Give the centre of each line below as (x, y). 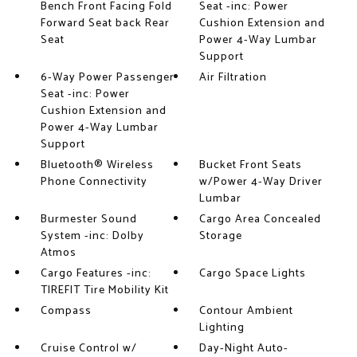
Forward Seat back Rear (105, 24)
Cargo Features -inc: (96, 274)
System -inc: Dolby (92, 237)
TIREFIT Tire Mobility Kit (104, 291)
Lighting (222, 328)
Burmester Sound (88, 220)
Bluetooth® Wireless (97, 166)
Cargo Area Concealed (261, 220)
